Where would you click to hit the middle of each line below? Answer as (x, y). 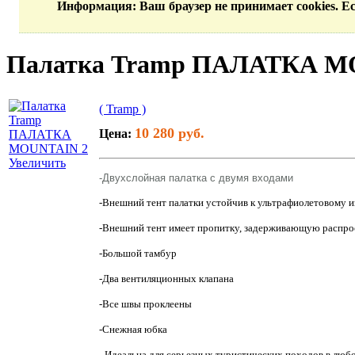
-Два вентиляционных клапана (166, 278)
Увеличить (37, 162)
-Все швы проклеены (145, 303)
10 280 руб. (170, 133)
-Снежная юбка (133, 329)
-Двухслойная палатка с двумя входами (196, 177)
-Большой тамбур (138, 253)
